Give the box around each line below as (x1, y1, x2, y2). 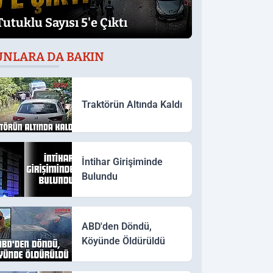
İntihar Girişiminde (81, 155, 163, 168)
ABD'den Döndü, (81, 220, 152, 232)
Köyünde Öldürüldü (81, 235, 165, 247)
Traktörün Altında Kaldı (81, 98, 182, 110)
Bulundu (81, 170, 118, 182)
